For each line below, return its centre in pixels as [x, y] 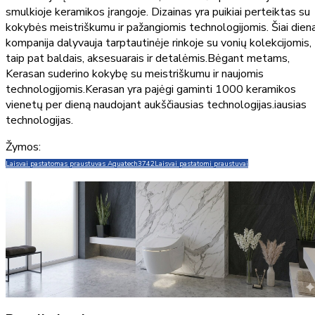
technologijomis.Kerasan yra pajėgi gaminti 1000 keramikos [151, 90]
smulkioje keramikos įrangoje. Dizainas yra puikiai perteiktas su [158, 12]
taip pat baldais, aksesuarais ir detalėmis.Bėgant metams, [148, 59]
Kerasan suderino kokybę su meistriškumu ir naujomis [135, 74]
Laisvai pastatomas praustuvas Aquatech [72, 164]
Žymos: [23, 147]
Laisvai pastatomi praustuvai [201, 164]
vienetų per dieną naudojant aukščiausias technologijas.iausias [156, 105]
